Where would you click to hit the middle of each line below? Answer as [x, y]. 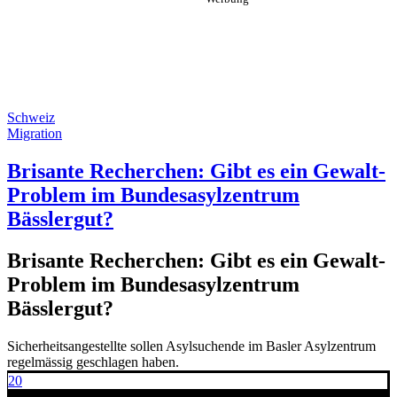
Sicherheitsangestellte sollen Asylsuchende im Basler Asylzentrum [191, 346]
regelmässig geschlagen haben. [93, 362]
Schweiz [31, 117]
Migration [35, 133]
